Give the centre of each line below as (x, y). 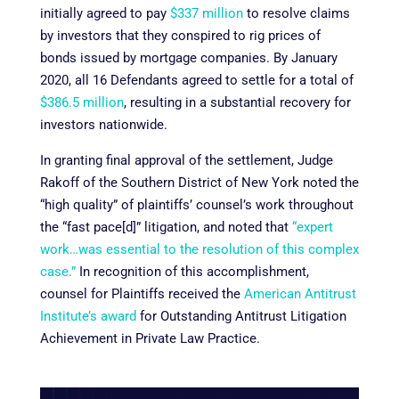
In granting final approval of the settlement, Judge (186, 161)
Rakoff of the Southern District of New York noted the (199, 183)
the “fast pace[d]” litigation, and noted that (166, 228)
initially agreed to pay (103, 14)
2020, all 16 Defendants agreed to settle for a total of (196, 81)
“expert (312, 228)
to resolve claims (296, 14)
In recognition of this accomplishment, (192, 272)
